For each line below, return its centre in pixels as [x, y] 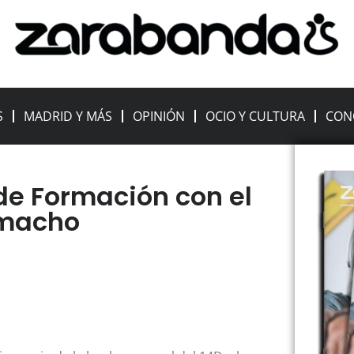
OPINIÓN [159, 117]
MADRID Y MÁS [68, 117]
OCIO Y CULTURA [256, 117]
